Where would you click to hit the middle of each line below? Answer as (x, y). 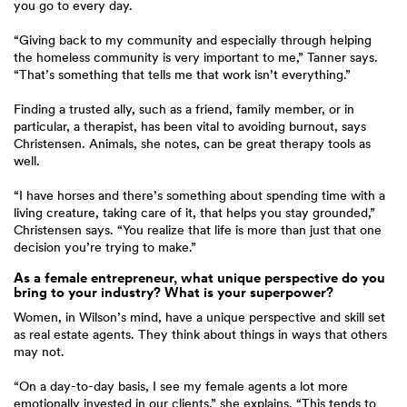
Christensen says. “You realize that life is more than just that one (198, 230)
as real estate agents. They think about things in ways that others (200, 334)
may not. (39, 352)
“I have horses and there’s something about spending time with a (199, 195)
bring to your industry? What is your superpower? (174, 293)
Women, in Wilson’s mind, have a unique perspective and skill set (199, 317)
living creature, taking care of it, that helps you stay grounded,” (194, 213)
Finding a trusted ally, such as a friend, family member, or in (184, 109)
